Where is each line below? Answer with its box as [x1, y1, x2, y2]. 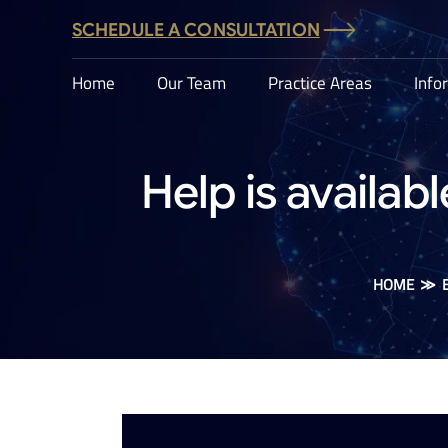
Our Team [157, 70, 226, 96]
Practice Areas [268, 70, 372, 96]
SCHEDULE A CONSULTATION [72, 19, 320, 41]
